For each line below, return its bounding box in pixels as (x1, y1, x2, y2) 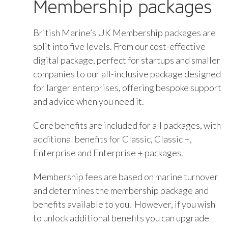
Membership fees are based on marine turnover (33, 170, 218, 182)
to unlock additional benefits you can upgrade (33, 212, 209, 223)
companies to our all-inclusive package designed (33, 68, 221, 79)
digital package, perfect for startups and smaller (33, 54, 220, 66)
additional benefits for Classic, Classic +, (33, 133, 192, 145)
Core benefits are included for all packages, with (33, 119, 221, 131)
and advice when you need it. (33, 95, 144, 107)
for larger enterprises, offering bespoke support (33, 81, 221, 93)
